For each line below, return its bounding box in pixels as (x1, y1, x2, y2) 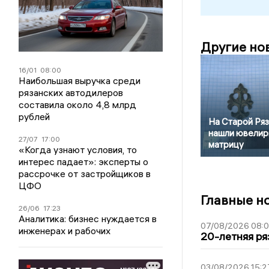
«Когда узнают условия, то (19, 144, 138, 156)
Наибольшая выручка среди (19, 74, 141, 87)
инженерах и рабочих (19, 225, 111, 237)
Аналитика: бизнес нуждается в (19, 213, 157, 225)
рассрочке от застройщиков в (19, 168, 151, 180)
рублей (19, 110, 50, 123)
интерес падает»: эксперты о (19, 156, 149, 168)
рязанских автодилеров (19, 86, 124, 99)
